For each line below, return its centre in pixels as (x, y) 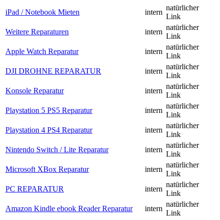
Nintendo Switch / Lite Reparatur (57, 150)
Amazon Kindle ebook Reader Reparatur (69, 209)
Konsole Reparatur (35, 91)
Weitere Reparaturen (37, 32)
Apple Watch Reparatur (42, 52)
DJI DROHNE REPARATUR (53, 71)
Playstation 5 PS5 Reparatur (49, 110)
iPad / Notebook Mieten (42, 12)
